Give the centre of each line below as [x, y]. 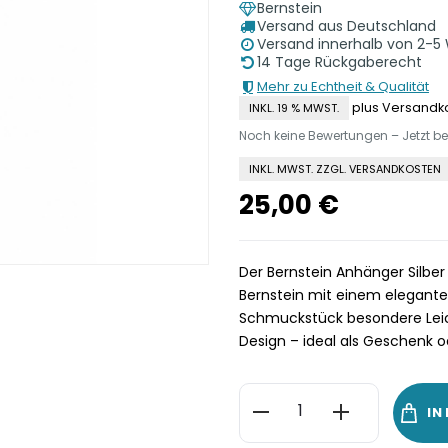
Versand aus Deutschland [346, 26]
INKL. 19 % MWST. [293, 108]
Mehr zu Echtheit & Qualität [342, 86]
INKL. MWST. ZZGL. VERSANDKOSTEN [344, 169]
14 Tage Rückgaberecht [339, 62]
